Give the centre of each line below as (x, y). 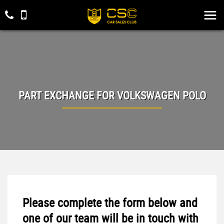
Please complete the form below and (110, 202)
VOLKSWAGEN (148, 95)
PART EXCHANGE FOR (67, 95)
